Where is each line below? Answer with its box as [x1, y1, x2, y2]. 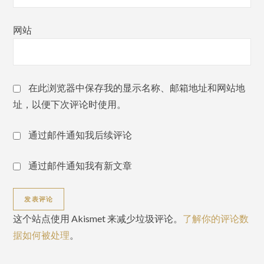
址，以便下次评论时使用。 [13, 98, 127, 110]
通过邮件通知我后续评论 [28, 128, 133, 140]
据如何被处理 [13, 229, 70, 240]
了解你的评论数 [183, 212, 249, 224]
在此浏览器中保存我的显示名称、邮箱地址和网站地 [28, 81, 246, 93]
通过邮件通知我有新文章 [28, 159, 133, 171]
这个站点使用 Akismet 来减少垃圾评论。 [13, 212, 183, 224]
